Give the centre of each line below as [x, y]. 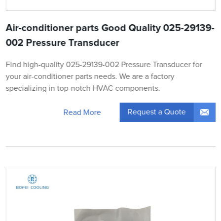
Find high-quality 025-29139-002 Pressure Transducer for [104, 65]
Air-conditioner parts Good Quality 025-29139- [110, 28]
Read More [82, 112]
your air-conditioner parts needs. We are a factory [90, 77]
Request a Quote [157, 112]
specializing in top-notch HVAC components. [83, 89]
